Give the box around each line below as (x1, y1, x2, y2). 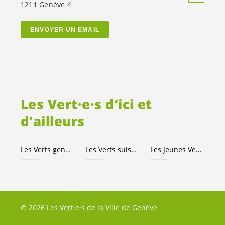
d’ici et (101, 95, 152, 114)
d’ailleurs (21, 111, 85, 130)
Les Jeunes (150, 144, 188, 154)
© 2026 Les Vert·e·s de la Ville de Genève (21, 203, 157, 213)
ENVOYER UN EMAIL (30, 26, 99, 33)
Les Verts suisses (131, 144, 137, 154)
